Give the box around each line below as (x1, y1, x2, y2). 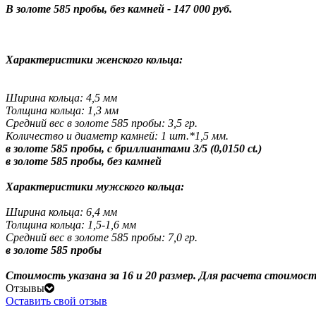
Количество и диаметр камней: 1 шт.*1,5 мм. (6, 129, 229, 142)
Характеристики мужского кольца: (6, 180, 184, 193)
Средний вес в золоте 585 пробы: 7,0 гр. (6, 231, 197, 243)
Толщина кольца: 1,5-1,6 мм (6, 218, 136, 231)
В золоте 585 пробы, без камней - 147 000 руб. (6, 2, 232, 15)
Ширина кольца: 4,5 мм (6, 91, 117, 104)
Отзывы (6, 281, 44, 294)
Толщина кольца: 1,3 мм (6, 104, 119, 116)
